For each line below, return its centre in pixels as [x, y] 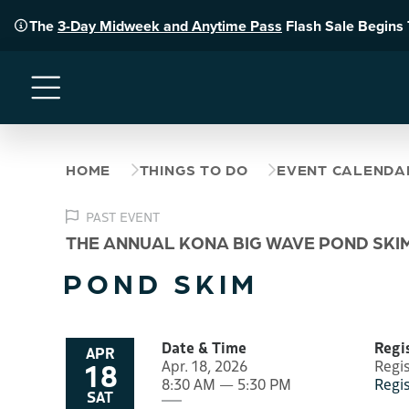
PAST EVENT [123, 216]
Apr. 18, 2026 [204, 365]
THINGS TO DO [194, 169]
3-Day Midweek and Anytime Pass [170, 26]
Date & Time [204, 347]
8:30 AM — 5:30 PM [226, 383]
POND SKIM [161, 282]
